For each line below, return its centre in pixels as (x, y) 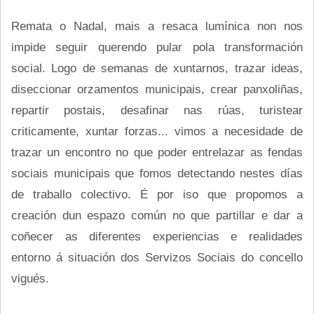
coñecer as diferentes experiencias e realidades (157, 236)
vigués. (30, 278)
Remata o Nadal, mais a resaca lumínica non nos (157, 26)
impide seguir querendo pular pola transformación (157, 47)
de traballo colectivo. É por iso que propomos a (157, 194)
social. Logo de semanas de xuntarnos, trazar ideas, (157, 68)
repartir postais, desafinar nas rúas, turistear (157, 110)
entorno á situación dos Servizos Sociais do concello (157, 257)
